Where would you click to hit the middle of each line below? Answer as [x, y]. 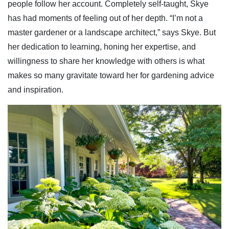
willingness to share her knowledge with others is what [106, 61]
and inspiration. [36, 89]
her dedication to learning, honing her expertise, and [102, 47]
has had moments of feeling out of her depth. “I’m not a [105, 18]
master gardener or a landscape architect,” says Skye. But [112, 32]
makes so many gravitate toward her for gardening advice [111, 75]
